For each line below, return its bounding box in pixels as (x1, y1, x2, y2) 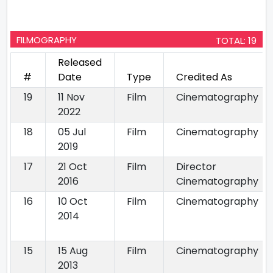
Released (58, 55, 102, 69)
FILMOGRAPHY (16, 34, 77, 46)
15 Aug (58, 244, 88, 258)
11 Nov (58, 90, 85, 104)
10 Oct (58, 194, 88, 208)
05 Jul (58, 125, 86, 139)
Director (176, 160, 216, 174)
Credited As (176, 70, 232, 84)
